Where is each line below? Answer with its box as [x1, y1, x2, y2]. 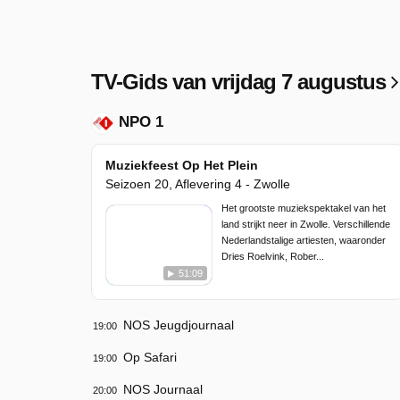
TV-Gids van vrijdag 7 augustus [91, 70, 391, 95]
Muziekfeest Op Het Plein [105, 158, 258, 173]
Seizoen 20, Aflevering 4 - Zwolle [105, 177, 290, 192]
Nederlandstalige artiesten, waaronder [221, 235, 386, 246]
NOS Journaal [123, 381, 203, 396]
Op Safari [123, 349, 177, 364]
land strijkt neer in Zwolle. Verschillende [221, 219, 390, 230]
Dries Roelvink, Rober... [221, 251, 324, 262]
